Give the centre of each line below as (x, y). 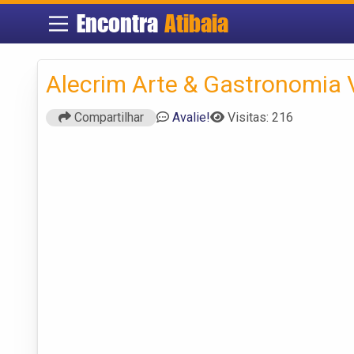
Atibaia (197, 23)
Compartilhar (107, 117)
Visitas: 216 (260, 117)
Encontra (121, 23)
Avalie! (191, 117)
